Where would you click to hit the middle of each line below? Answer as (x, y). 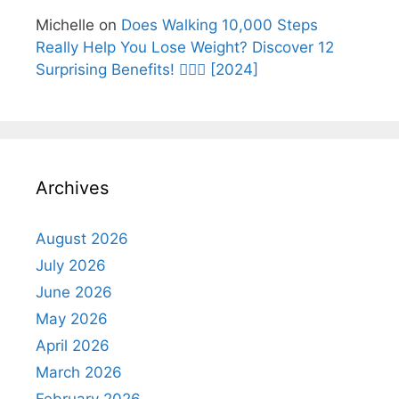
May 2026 (72, 318)
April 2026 (73, 345)
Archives (72, 187)
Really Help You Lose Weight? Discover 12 (185, 47)
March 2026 (79, 372)
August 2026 (82, 238)
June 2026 (74, 292)
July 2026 (71, 265)
